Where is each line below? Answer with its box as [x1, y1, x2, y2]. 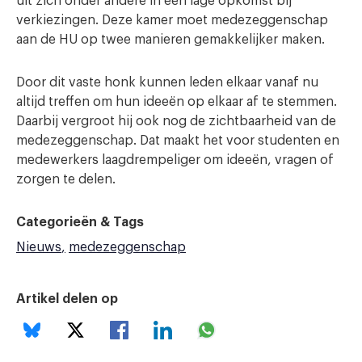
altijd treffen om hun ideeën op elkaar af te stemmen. [16, 95, 337, 108]
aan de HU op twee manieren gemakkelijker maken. [16, 32, 325, 46]
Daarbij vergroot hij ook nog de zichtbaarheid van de [16, 114, 336, 128]
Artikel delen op [16, 292, 118, 305]
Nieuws [16, 240, 61, 254]
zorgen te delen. [16, 172, 116, 186]
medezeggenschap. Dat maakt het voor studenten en [16, 133, 339, 147]
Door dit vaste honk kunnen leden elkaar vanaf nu [16, 75, 318, 89]
